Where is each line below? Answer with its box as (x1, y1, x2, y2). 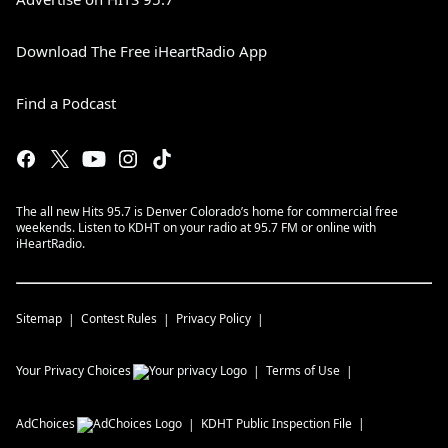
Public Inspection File (236, 415, 352, 432)
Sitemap (16, 310, 62, 327)
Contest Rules (81, 310, 157, 327)
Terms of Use (266, 362, 340, 379)
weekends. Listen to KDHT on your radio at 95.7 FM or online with (16, 219, 376, 236)
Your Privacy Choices (16, 362, 131, 379)
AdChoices (16, 415, 75, 432)
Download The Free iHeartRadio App (16, 41, 267, 61)
